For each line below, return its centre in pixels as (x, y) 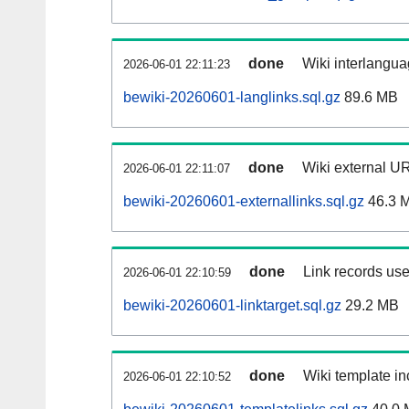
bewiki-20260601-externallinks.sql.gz (244, 202)
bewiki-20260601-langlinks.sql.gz (232, 98)
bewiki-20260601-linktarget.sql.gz (232, 306)
